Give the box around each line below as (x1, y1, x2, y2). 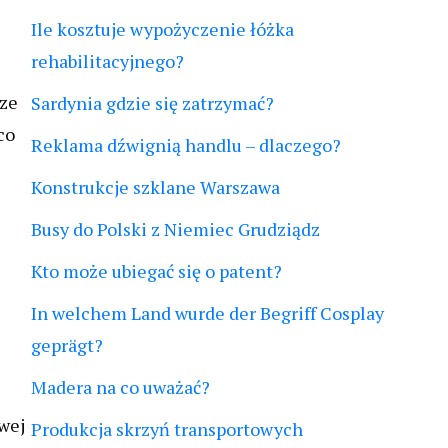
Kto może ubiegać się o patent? (31, 259, 282, 283)
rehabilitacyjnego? (31, 49, 184, 73)
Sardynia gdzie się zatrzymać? (31, 91, 274, 115)
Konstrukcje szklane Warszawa (31, 175, 280, 199)
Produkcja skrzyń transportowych (31, 417, 303, 441)
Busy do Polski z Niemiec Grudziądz (31, 217, 320, 241)
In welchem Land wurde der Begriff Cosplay (31, 301, 384, 325)
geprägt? (31, 333, 103, 357)
